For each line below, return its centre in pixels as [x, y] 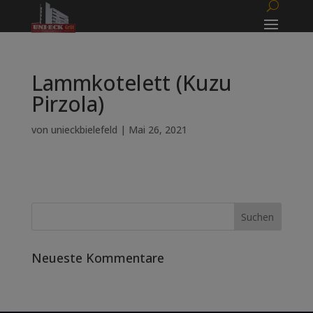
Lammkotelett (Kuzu [131, 83]
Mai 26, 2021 [158, 130]
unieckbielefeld [84, 130]
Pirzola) [67, 104]
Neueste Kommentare [97, 258]
